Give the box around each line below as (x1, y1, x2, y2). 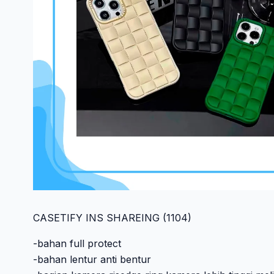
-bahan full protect (32, 237, 121, 250)
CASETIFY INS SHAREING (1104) (32, 212, 191, 224)
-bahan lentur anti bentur (32, 253, 151, 266)
